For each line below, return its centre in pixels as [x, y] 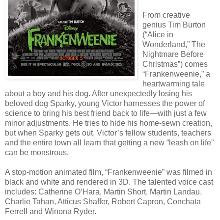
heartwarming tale [174, 83]
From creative [166, 15]
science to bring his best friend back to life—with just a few [106, 113]
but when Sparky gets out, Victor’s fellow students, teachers [108, 133]
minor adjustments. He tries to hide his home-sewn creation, [109, 123]
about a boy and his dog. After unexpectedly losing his [98, 93]
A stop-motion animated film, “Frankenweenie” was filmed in [109, 172]
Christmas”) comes [175, 64]
